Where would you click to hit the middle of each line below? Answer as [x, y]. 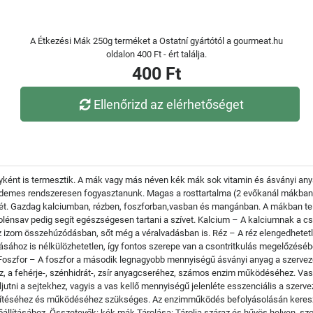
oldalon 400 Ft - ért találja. [156, 54]
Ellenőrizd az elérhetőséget [169, 104]
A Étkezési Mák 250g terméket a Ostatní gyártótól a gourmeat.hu [156, 41]
